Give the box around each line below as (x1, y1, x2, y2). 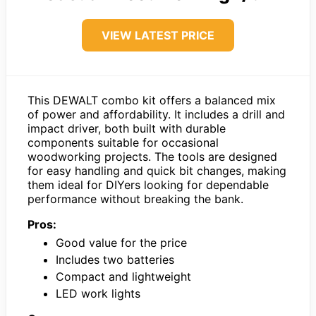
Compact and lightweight (56, 269, 191, 284)
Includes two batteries (56, 252, 174, 267)
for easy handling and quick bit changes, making (28, 163, 286, 178)
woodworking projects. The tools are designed (28, 149, 277, 164)
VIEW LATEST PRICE (102, 28, 214, 42)
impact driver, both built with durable (28, 121, 226, 135)
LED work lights (56, 286, 140, 300)
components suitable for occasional (28, 135, 219, 150)
